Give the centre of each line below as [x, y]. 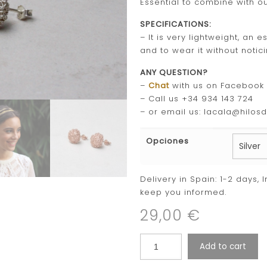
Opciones [167, 141]
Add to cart [223, 246]
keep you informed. [183, 192]
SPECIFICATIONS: [176, 24]
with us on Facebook [216, 86]
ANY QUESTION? [174, 72]
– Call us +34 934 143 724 [196, 99]
